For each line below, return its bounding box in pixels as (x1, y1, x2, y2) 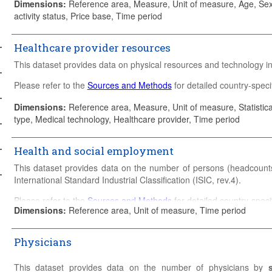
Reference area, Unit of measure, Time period (68, 203, 246, 216)
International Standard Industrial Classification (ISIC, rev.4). (13, 173, 241, 186)
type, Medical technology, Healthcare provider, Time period (13, 112, 240, 125)
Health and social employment (13, 143, 174, 158)
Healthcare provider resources (13, 40, 171, 55)
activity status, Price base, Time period (13, 9, 162, 22)
